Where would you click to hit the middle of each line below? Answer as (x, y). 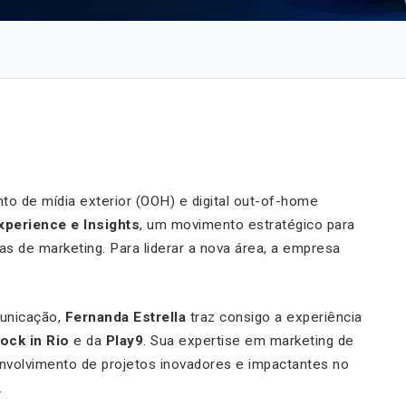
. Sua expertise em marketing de (249, 340)
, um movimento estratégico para (247, 224)
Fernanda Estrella (125, 317)
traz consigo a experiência (274, 317)
